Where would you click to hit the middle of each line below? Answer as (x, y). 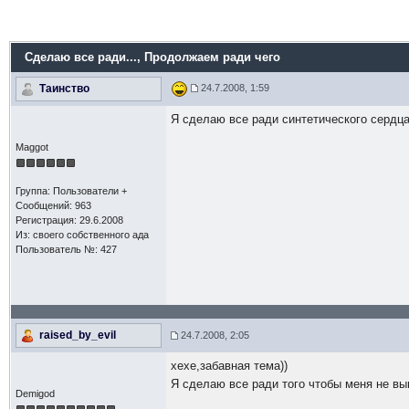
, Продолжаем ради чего (208, 57)
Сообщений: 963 (53, 205)
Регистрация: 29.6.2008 (69, 220)
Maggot (31, 147)
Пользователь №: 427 (66, 249)
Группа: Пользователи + (71, 191)
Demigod (35, 393)
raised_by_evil (77, 335)
